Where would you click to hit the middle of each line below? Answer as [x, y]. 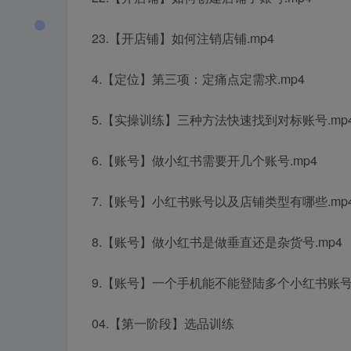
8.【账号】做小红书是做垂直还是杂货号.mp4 [217, 242]
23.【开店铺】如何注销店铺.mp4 [183, 38]
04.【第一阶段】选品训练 [163, 324]
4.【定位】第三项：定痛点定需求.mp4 [198, 79]
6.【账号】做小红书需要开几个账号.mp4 [204, 161]
